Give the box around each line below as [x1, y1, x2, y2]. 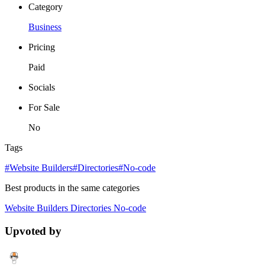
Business [28, 21, 62, 32]
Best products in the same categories [5, 182, 140, 193]
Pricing [28, 41, 55, 52]
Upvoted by [5, 224, 62, 237]
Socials [28, 82, 55, 92]
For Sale [28, 102, 60, 112]
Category [28, 1, 63, 12]
